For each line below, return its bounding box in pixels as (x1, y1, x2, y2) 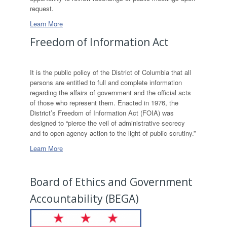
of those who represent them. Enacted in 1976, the (30, 98, 178, 107)
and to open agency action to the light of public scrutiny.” (30, 128, 196, 138)
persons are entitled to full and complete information (30, 78, 182, 87)
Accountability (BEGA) (30, 192, 139, 206)
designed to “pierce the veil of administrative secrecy (30, 118, 185, 128)
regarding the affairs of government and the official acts (30, 88, 191, 97)
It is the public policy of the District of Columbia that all (30, 67, 191, 77)
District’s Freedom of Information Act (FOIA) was (30, 108, 174, 118)
